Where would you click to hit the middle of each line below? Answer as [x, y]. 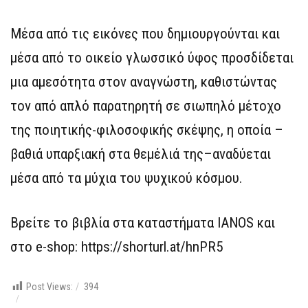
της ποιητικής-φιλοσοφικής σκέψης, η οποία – [147, 130]
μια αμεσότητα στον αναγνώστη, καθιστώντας [144, 81]
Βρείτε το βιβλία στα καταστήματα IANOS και [143, 222]
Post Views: [49, 286]
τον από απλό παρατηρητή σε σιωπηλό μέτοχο [146, 106]
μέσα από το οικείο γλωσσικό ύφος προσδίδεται [152, 57]
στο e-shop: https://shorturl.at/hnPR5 [117, 246]
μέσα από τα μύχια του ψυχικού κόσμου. [126, 178]
